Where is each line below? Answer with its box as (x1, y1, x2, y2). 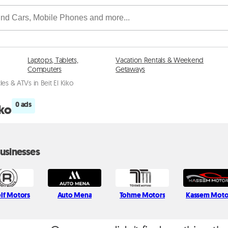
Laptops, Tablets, (27, 55, 78, 65)
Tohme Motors (119, 190, 165, 200)
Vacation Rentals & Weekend (116, 55, 204, 65)
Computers (27, 65, 62, 74)
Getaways (116, 65, 146, 74)
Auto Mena (57, 190, 92, 200)
